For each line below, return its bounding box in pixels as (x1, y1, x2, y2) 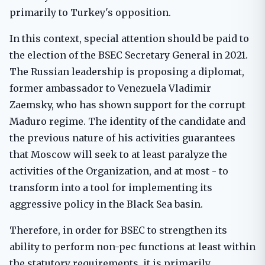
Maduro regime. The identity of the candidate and (9, 115, 245, 127)
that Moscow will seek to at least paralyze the (9, 148, 227, 160)
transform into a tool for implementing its (9, 181, 212, 193)
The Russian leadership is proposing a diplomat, (9, 65, 244, 77)
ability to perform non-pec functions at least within (9, 240, 256, 253)
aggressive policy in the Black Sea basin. (9, 198, 203, 210)
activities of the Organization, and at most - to (9, 164, 228, 177)
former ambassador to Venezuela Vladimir (9, 82, 211, 94)
